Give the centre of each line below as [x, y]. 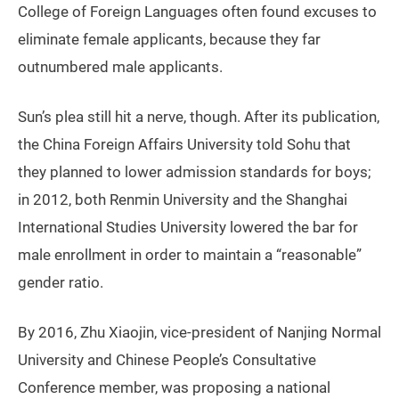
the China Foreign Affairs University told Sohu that [184, 145]
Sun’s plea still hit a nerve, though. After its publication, [199, 117]
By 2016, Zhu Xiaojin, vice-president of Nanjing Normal [199, 333]
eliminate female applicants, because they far [169, 40]
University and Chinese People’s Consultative [167, 360]
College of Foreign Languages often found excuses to [197, 12]
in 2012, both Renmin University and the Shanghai [183, 200]
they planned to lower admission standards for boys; [195, 172]
